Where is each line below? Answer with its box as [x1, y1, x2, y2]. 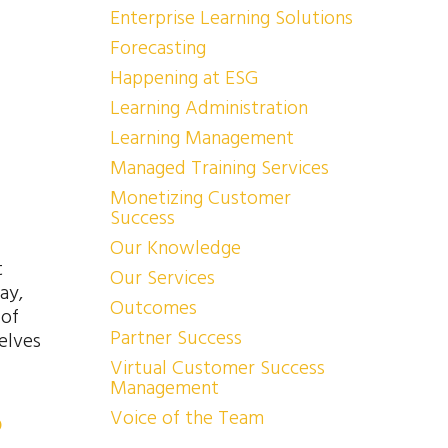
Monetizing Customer [109, 184, 291, 212]
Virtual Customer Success [109, 354, 325, 382]
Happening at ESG [109, 64, 258, 92]
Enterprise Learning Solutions [109, 4, 353, 32]
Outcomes [109, 294, 197, 322]
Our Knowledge [109, 234, 241, 262]
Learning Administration [109, 94, 308, 122]
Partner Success [109, 324, 242, 352]
